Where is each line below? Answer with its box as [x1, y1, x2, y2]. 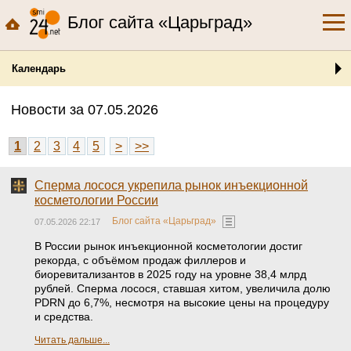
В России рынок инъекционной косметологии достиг [34, 240, 302, 252]
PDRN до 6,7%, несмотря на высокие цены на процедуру [34, 296, 329, 309]
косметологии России [34, 194, 158, 207]
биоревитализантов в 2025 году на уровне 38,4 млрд [34, 268, 306, 280]
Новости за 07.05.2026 [11, 102, 158, 118]
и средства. [34, 310, 93, 323]
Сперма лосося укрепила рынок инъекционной [34, 179, 308, 192]
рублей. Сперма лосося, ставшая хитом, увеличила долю [34, 282, 331, 295]
